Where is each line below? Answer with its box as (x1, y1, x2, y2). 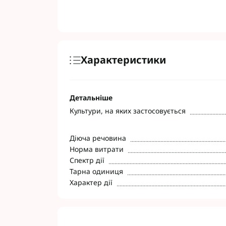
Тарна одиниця (70, 166, 123, 176)
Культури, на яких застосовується (70, 106, 186, 116)
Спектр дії (70, 155, 104, 165)
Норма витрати (70, 144, 124, 154)
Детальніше (70, 93, 112, 102)
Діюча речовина (70, 133, 126, 143)
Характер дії (70, 178, 112, 187)
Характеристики (81, 53, 166, 67)
